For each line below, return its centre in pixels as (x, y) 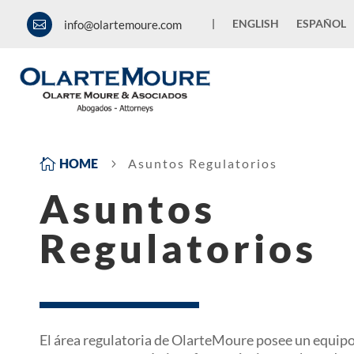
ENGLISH (255, 23)
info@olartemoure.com (122, 24)
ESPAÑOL (321, 23)
